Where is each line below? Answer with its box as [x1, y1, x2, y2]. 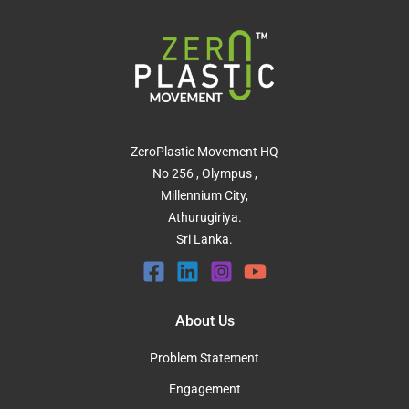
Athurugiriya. [167, 210, 242, 225]
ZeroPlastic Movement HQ [131, 144, 278, 160]
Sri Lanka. [176, 232, 233, 247]
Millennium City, [161, 188, 248, 204]
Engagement [168, 382, 241, 397]
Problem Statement [150, 351, 259, 366]
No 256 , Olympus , [152, 166, 257, 182]
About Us [174, 311, 235, 330]
